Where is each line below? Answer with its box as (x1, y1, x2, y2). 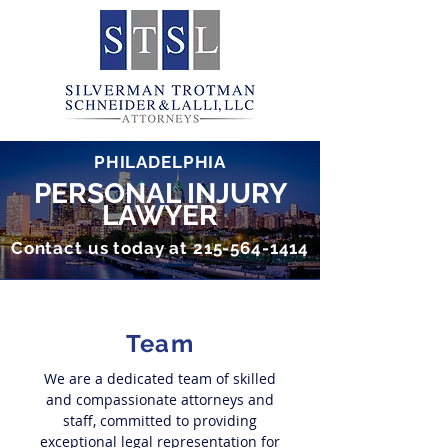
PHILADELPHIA (93, 152, 227, 172)
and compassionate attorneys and (46, 390, 274, 409)
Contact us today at (10, 238, 193, 258)
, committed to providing (93, 411, 257, 430)
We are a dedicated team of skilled (44, 369, 276, 388)
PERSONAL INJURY (33, 177, 287, 210)
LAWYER (102, 199, 218, 232)
